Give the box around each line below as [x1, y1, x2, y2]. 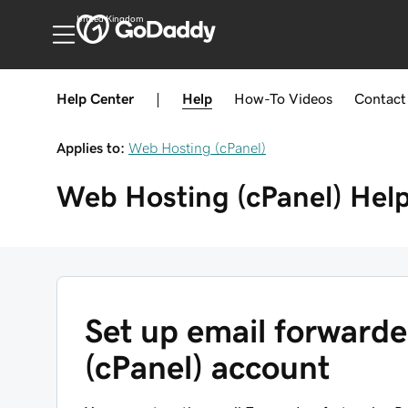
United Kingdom [76, 15, 144, 24]
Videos [289, 91, 332, 106]
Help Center [56, 91, 134, 106]
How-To [234, 91, 285, 106]
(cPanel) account [85, 351, 330, 384]
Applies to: [56, 140, 125, 155]
